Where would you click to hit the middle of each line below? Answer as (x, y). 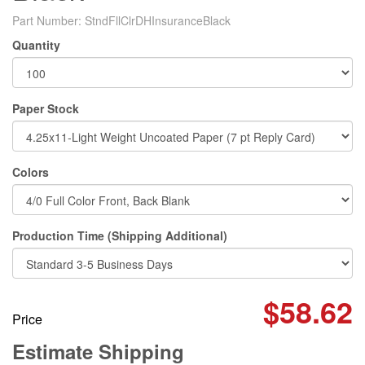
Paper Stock (46, 108)
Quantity (36, 45)
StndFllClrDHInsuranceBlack (158, 20)
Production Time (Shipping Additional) (120, 235)
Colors (31, 172)
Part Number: (48, 20)
